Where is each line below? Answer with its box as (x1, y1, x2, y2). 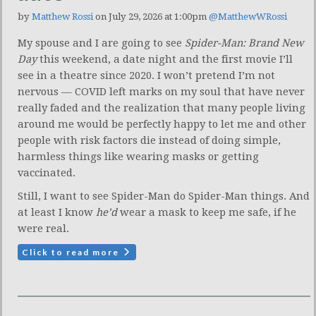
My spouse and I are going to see (18, 37, 185, 50)
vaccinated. (18, 166, 75, 180)
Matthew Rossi (32, 11, 93, 23)
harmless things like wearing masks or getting (18, 150, 259, 164)
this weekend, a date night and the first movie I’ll (37, 53, 293, 66)
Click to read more (22, 247, 122, 258)
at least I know (18, 206, 96, 219)
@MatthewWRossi (209, 11, 287, 23)
